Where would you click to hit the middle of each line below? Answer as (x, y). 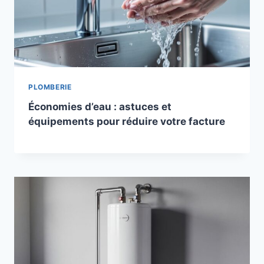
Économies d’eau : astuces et (100, 107)
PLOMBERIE (50, 87)
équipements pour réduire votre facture (127, 121)
